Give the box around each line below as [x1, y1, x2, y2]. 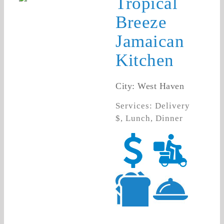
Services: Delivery [115, 101, 190, 111]
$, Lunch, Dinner [115, 113, 183, 123]
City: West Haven [115, 81, 184, 91]
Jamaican [115, 31, 184, 51]
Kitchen [115, 50, 174, 70]
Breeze [115, 12, 167, 32]
